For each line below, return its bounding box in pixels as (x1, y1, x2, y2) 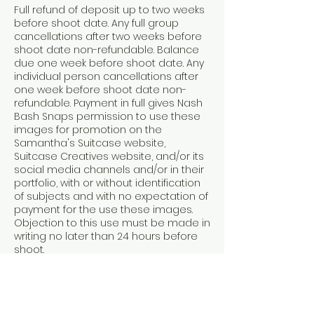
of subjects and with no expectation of (14, 189, 208, 203)
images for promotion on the (14, 123, 162, 137)
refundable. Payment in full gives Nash (14, 96, 203, 110)
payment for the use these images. (14, 203, 193, 217)
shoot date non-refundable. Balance (14, 43, 199, 57)
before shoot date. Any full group (14, 16, 179, 30)
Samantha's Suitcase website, (14, 136, 165, 150)
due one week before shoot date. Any (14, 56, 204, 70)
